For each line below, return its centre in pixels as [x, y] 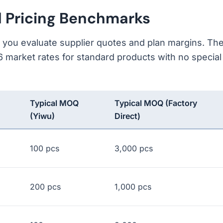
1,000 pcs [133, 187]
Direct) [127, 116]
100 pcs [45, 148]
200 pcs [45, 187]
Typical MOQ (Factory [156, 103]
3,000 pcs [134, 148]
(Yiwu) [42, 116]
